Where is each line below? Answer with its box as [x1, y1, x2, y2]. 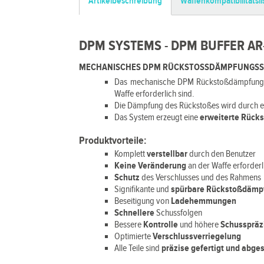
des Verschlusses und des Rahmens [140, 172, 262, 183]
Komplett [114, 148, 146, 160]
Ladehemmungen [171, 196, 237, 207]
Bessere [114, 219, 144, 230]
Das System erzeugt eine [114, 112, 200, 123]
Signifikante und [114, 184, 171, 195]
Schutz [114, 172, 140, 183]
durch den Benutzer [187, 148, 256, 160]
